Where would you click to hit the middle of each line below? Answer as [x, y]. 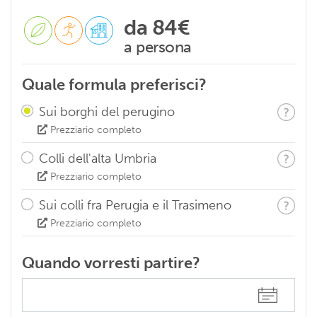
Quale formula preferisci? [114, 84]
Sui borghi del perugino [107, 111]
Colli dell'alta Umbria [98, 158]
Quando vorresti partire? [111, 263]
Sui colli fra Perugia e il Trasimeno [135, 205]
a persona [158, 47]
